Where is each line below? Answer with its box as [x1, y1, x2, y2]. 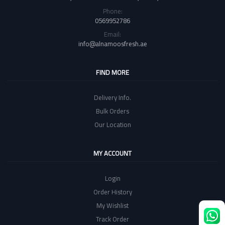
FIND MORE [96, 66, 129, 79]
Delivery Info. [94, 91, 131, 104]
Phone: [102, 5, 123, 18]
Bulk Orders [96, 105, 129, 118]
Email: [104, 28, 121, 41]
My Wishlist [96, 199, 129, 212]
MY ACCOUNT [93, 147, 132, 160]
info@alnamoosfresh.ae [78, 38, 147, 50]
